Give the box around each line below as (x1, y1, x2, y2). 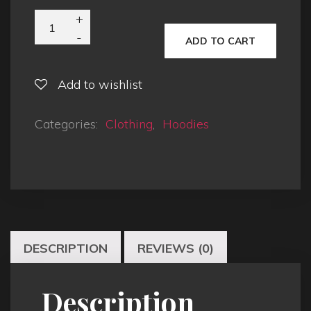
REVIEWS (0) (137, 240, 214, 257)
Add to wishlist (58, 76, 142, 93)
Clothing (106, 116, 153, 133)
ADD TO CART (185, 35, 255, 48)
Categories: (35, 116, 101, 133)
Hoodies (162, 116, 209, 133)
